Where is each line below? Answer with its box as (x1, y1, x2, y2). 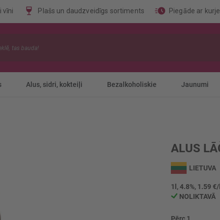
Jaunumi (181, 81, 209, 88)
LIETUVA (189, 164, 216, 172)
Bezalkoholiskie (107, 81, 157, 88)
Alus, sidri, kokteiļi (26, 81, 82, 88)
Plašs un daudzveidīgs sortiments (38, 7, 144, 15)
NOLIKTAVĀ (179, 192, 216, 200)
